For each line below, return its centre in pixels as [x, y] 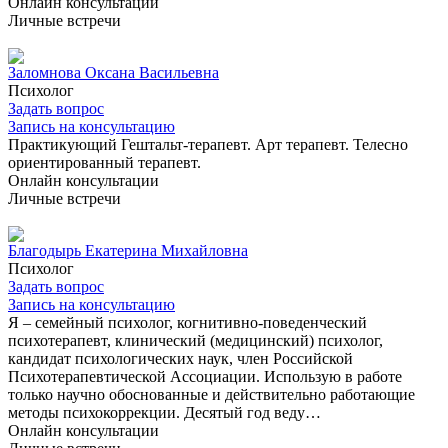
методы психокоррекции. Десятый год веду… [164, 412]
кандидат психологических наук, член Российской [180, 358]
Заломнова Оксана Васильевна [113, 72]
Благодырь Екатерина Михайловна [128, 250]
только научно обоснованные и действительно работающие [211, 394]
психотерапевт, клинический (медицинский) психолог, [195, 340]
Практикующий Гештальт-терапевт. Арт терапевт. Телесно [208, 144]
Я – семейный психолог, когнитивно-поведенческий [187, 322]
